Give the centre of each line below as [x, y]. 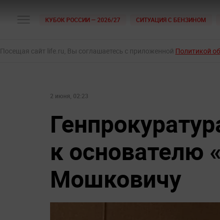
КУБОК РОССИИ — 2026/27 [83, 19]
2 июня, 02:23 [69, 96]
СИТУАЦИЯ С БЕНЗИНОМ [171, 19]
